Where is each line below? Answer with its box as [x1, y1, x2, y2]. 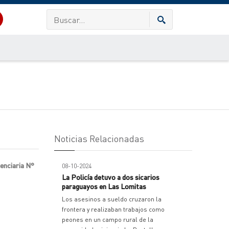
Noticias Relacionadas [54, 132, 144, 144]
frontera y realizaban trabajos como [62, 205, 165, 213]
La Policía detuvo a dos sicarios [62, 172, 159, 181]
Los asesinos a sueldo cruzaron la [62, 195, 162, 203]
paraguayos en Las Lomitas [62, 181, 146, 191]
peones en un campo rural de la [62, 216, 153, 223]
